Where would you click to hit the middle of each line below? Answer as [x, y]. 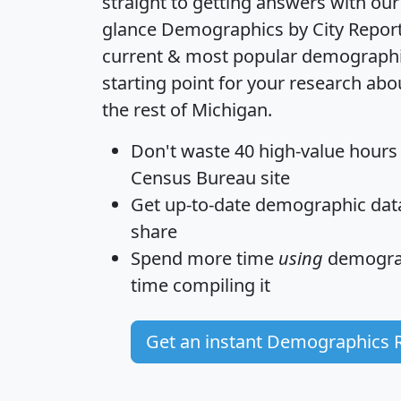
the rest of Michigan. [187, 109]
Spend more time [205, 258]
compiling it [219, 285]
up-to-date [208, 204]
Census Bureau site [210, 177]
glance [132, 29]
